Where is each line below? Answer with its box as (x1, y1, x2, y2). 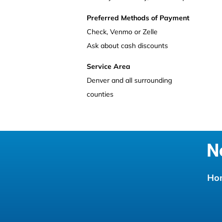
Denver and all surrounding (87, 76, 174, 85)
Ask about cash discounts (87, 41, 168, 50)
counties (87, 90, 113, 99)
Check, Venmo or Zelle (87, 27, 158, 36)
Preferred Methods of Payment (87, 13, 189, 22)
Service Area (87, 62, 130, 71)
